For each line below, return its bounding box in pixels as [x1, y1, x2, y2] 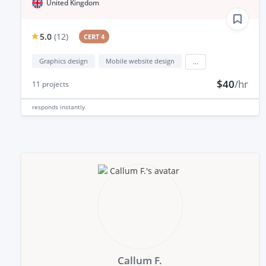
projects [40, 78, 69, 89]
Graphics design [39, 56, 88, 65]
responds [32, 102, 60, 111]
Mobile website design [106, 56, 175, 65]
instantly [60, 102, 85, 111]
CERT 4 [84, 31, 105, 41]
